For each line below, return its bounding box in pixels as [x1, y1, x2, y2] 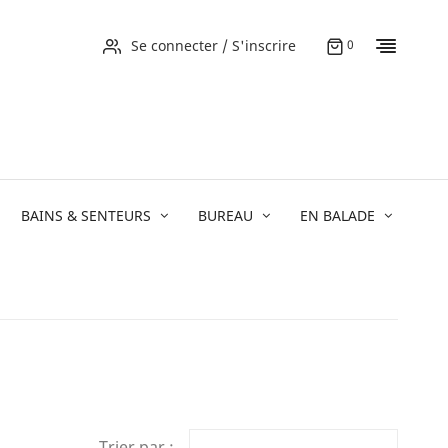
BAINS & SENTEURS [21, 205, 151, 225]
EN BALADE [300, 205, 375, 225]
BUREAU [198, 205, 253, 225]
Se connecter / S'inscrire [130, 36, 296, 55]
